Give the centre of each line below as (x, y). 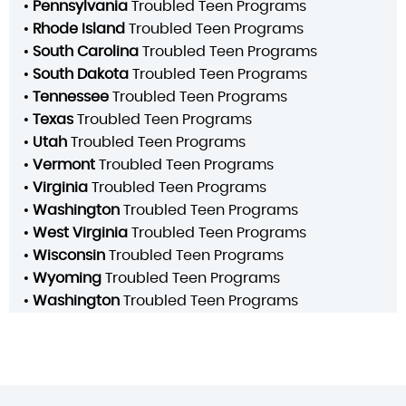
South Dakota (81, 74)
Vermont (64, 164)
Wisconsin (69, 255)
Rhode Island (79, 29)
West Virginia (80, 232)
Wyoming (67, 278)
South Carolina (86, 51)
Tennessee (71, 97)
